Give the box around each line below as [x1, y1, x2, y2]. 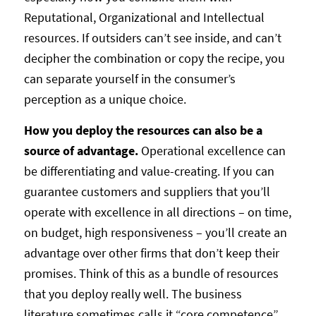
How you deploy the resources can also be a [23, 121, 262, 138]
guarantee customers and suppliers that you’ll [23, 183, 270, 200]
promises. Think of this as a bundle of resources [23, 265, 279, 281]
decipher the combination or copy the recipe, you [23, 49, 285, 66]
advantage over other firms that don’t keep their [23, 244, 279, 261]
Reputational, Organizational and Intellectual [23, 8, 265, 25]
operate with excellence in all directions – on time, [23, 203, 291, 220]
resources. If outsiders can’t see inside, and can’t [23, 29, 281, 46]
